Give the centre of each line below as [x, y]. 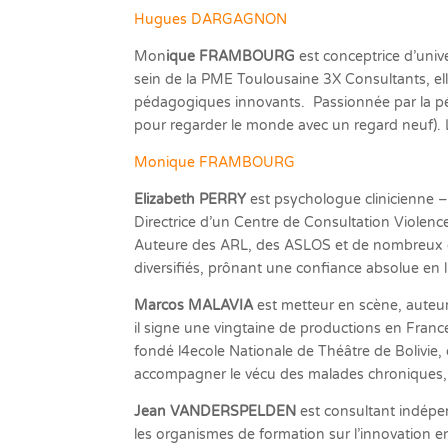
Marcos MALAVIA [194, 306]
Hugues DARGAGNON [211, 20]
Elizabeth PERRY [190, 200]
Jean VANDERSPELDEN [217, 412]
